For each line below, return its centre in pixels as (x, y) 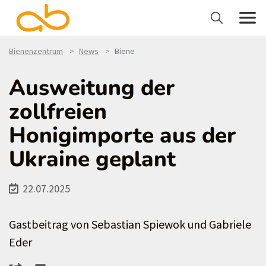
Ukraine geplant (92, 159)
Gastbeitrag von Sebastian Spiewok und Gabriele (130, 224)
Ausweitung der (92, 88)
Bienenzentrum (36, 51)
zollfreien (58, 112)
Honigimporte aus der (122, 135)
